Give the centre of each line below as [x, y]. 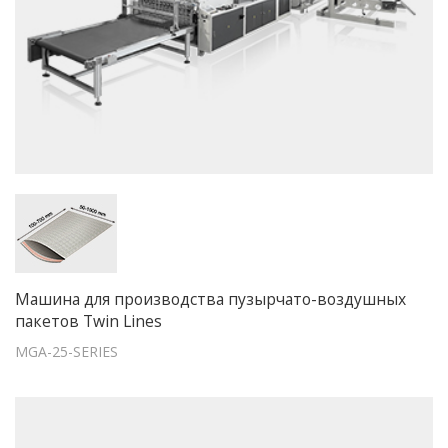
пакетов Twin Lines [88, 321]
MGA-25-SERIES [66, 352]
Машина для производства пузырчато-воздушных [210, 299]
